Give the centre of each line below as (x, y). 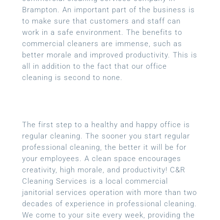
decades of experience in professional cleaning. (109, 204)
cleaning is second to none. (72, 78)
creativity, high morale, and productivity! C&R (104, 170)
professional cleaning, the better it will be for (104, 148)
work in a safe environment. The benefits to (102, 33)
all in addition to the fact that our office (94, 67)
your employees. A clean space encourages (101, 159)
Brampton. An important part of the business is (108, 10)
